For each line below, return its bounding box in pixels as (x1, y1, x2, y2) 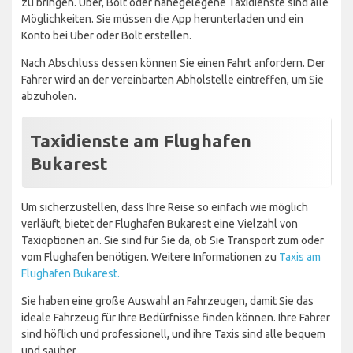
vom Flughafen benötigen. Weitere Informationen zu (21, 250, 279, 263)
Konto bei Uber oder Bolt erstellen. (21, 28, 191, 42)
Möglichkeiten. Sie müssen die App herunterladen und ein (21, 12, 303, 25)
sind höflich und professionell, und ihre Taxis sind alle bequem (21, 327, 325, 340)
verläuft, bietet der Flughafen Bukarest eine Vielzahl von (21, 217, 298, 230)
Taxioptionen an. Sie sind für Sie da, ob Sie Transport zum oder (21, 233, 324, 247)
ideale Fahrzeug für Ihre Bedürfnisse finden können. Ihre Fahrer (21, 310, 330, 324)
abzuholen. (21, 89, 76, 102)
